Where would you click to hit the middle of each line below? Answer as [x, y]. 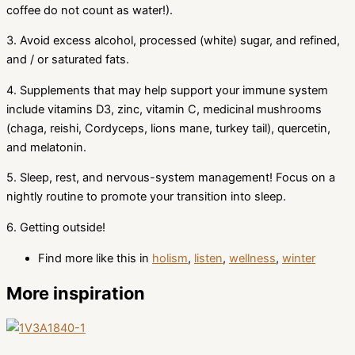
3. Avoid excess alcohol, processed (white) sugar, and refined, [173, 41]
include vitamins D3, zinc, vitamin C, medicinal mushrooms [164, 109]
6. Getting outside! [56, 227]
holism [170, 258]
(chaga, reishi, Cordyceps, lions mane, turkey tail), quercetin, [168, 128]
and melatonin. [46, 147]
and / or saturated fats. [68, 60]
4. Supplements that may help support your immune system [167, 90]
